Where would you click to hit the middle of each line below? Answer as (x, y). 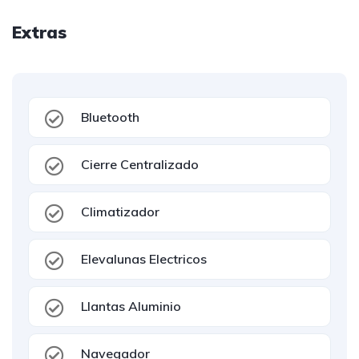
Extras (39, 32)
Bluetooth (110, 117)
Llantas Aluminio (131, 306)
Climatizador (120, 212)
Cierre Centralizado (140, 164)
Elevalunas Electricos (144, 259)
